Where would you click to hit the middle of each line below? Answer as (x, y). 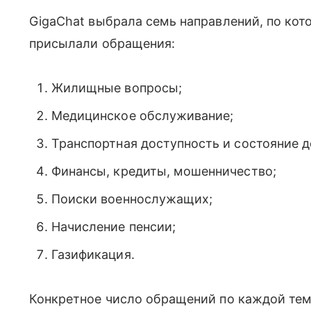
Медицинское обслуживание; (143, 115)
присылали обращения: (102, 43)
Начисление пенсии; (114, 226)
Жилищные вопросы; (117, 87)
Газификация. (93, 254)
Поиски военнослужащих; (132, 199)
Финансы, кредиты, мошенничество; (164, 171)
